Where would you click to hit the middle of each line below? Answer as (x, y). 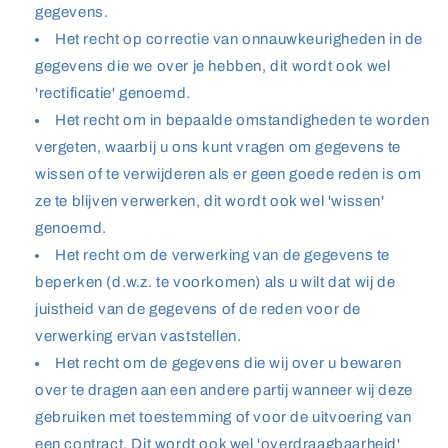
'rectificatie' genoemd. (113, 93)
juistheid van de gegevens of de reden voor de (198, 309)
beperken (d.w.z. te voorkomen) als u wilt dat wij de (215, 282)
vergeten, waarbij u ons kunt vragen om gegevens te (218, 147)
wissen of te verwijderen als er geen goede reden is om (228, 174)
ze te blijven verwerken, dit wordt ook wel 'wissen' (210, 201)
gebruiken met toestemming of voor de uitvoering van (223, 417)
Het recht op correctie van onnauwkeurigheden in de (239, 39)
